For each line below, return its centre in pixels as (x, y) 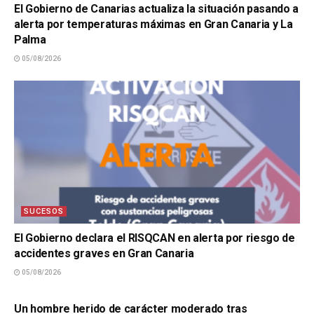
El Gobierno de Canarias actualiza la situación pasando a (157, 9)
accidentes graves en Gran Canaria (104, 253)
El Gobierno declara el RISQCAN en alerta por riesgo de (155, 238)
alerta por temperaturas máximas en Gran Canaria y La (153, 24)
